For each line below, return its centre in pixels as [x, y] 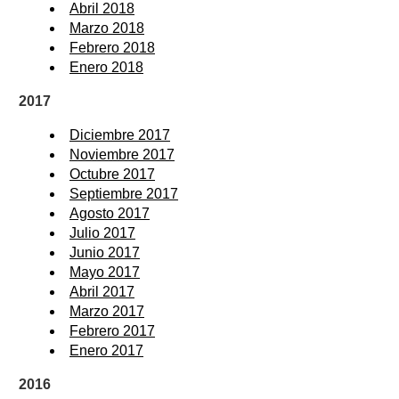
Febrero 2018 [112, 47]
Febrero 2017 [112, 330]
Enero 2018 [106, 67]
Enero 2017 [106, 350]
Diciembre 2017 [120, 134]
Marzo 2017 [107, 311]
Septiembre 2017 [124, 193]
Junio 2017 [105, 252]
